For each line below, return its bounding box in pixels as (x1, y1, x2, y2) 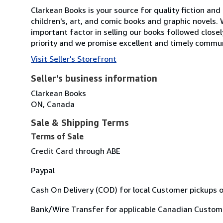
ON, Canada (31, 99, 75, 109)
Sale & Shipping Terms (31, 116, 129, 128)
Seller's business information (31, 72, 157, 84)
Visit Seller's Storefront (31, 53, 116, 64)
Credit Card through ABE (31, 145, 120, 156)
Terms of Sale (31, 131, 84, 141)
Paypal (31, 165, 55, 175)
